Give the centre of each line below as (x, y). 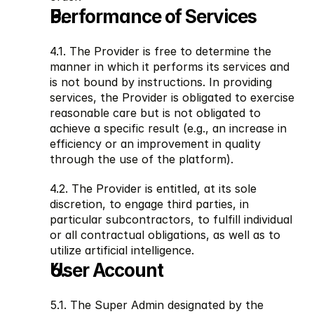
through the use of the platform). (142, 159)
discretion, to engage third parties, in (149, 204)
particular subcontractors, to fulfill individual (171, 219)
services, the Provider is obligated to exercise (172, 97)
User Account (107, 270)
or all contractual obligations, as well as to (165, 234)
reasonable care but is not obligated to (155, 112)
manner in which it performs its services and (170, 66)
